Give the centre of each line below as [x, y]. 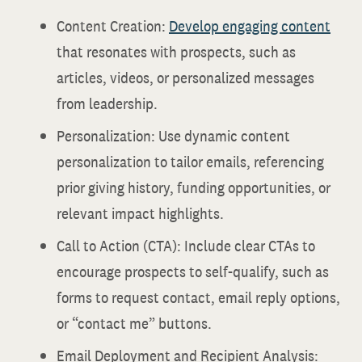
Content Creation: [113, 26]
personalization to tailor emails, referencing [190, 162]
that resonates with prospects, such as [176, 52]
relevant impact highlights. [140, 213]
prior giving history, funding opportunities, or [194, 187]
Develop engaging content [250, 26]
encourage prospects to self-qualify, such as [193, 271]
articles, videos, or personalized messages [185, 78]
